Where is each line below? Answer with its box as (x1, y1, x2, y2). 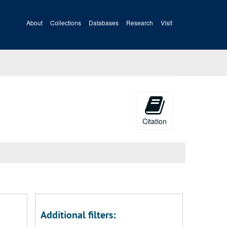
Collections (50, 18, 81, 27)
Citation (142, 116, 167, 126)
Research (126, 18, 153, 27)
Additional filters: (40, 208, 116, 221)
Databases (89, 18, 119, 27)
